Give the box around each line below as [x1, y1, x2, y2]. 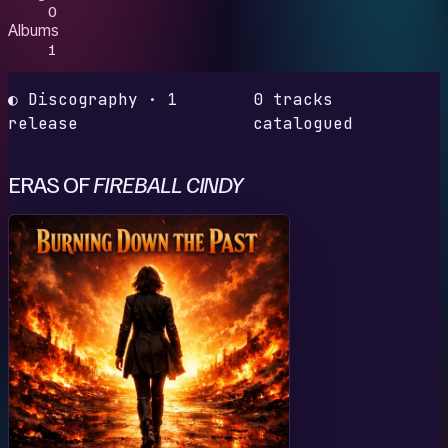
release [8, 112, 78, 134]
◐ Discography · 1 [8, 88, 178, 110]
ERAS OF [8, 167, 94, 198]
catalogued [253, 112, 354, 134]
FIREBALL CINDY [93, 167, 243, 198]
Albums [8, 19, 59, 40]
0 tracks [253, 88, 334, 110]
